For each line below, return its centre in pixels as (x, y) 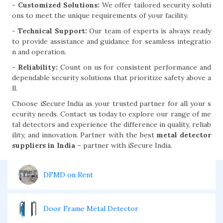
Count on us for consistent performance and (134, 67)
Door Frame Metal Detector (91, 209)
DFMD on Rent (68, 175)
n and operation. (39, 52)
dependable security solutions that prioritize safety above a (111, 78)
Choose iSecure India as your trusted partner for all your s (111, 104)
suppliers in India (44, 145)
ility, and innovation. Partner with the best (84, 135)
